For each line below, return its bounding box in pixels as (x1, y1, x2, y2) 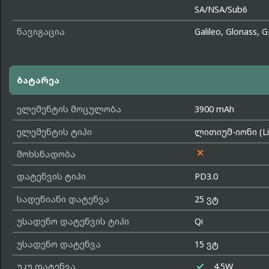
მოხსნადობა (16, 148, 76, 160)
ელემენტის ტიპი (16, 125, 92, 138)
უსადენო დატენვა (16, 238, 101, 250)
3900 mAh (195, 103, 235, 115)
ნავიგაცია (16, 26, 65, 38)
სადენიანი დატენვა (16, 193, 109, 205)
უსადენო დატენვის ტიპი (16, 216, 129, 228)
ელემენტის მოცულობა (16, 103, 121, 115)
